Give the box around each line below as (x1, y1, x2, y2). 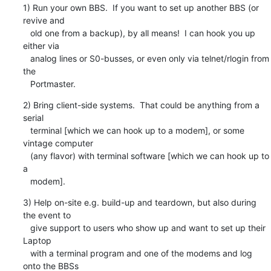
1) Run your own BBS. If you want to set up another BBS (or (22, 2, 259, 13)
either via (22, 40, 59, 51)
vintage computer (22, 137, 93, 148)
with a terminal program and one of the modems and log (22, 247, 30, 258)
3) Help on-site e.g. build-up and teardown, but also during (22, 197, 256, 207)
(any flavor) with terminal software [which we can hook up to (22, 150, 30, 161)
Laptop (22, 235, 51, 246)
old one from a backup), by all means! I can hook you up (22, 27, 30, 38)
